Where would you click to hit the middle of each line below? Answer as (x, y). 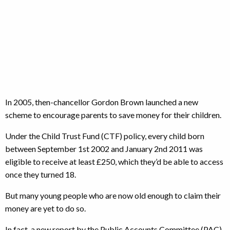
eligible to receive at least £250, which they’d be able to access (114, 161)
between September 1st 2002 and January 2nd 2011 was (104, 149)
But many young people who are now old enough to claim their (113, 195)
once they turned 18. (41, 174)
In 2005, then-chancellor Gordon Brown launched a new (102, 102)
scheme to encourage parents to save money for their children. (113, 115)
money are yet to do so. (45, 208)
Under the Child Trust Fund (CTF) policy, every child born (105, 136)
